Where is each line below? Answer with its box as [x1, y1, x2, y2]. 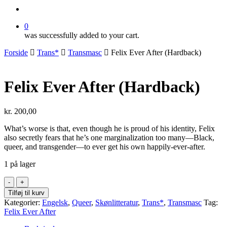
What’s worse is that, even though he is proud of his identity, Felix [4, 124, 215, 133]
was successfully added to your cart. [24, 31, 139, 40]
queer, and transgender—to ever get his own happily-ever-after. [4, 142, 205, 152]
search [24, 4, 44, 13]
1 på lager [4, 160, 35, 169]
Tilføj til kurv [8, 189, 45, 197]
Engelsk [42, 198, 68, 207]
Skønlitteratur [95, 198, 138, 207]
